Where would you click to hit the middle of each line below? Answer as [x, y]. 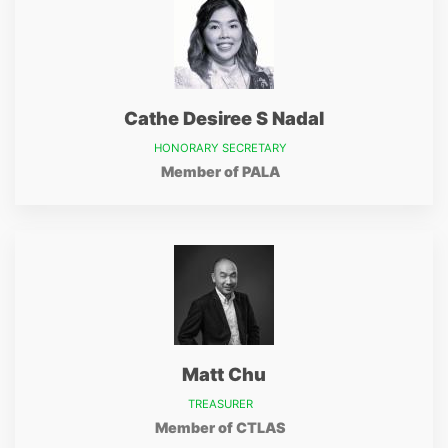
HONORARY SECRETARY [220, 148]
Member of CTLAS [220, 427]
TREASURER [220, 404]
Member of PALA [220, 171]
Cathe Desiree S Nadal [224, 118]
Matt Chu [224, 374]
